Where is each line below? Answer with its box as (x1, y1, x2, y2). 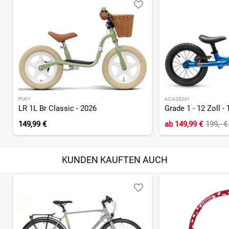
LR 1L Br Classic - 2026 (18, 104, 97, 113)
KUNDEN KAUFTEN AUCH (61, 154, 168, 166)
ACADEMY (164, 96, 190, 102)
